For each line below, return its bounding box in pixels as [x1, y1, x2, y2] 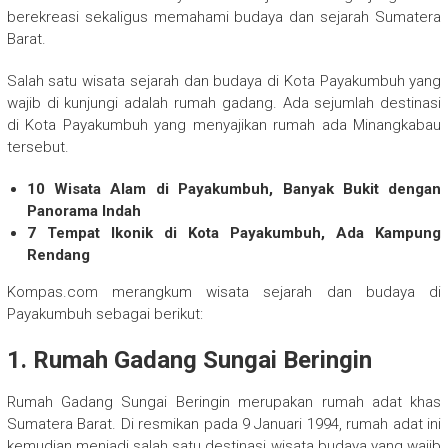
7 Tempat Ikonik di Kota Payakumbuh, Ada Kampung [26, 223, 442, 242]
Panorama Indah [26, 201, 145, 220]
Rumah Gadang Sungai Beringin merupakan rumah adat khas [6, 392, 442, 411]
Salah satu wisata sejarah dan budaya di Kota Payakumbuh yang [6, 71, 442, 90]
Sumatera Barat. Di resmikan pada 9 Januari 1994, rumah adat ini [6, 414, 442, 433]
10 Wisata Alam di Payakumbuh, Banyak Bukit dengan [26, 179, 442, 198]
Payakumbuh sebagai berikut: [6, 304, 203, 323]
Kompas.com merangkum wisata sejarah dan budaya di [6, 282, 442, 301]
